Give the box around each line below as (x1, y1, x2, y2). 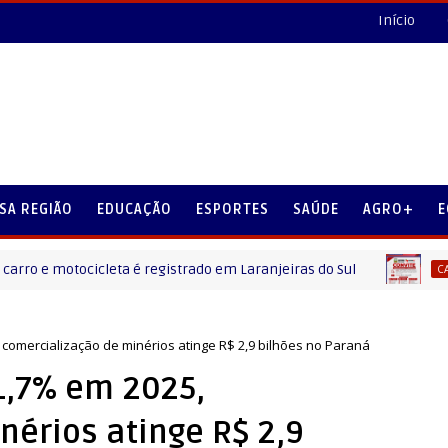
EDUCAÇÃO (97, 201, 172, 218)
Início (378, 12, 415, 29)
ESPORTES (196, 201, 269, 218)
